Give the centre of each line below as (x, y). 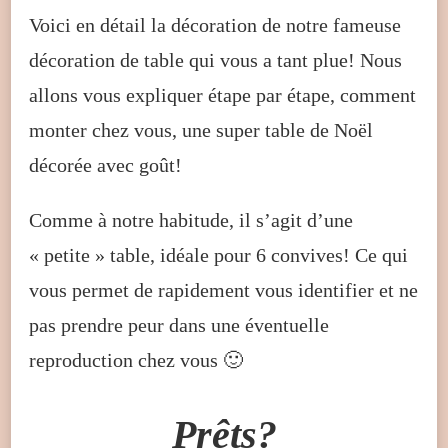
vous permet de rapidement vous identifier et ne (223, 289)
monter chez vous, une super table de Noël (201, 129)
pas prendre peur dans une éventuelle (179, 324)
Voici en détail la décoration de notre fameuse (215, 24)
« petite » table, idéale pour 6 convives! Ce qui (218, 254)
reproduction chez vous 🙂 (136, 359)
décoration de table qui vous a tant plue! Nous (215, 59)
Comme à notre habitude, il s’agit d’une (191, 219)
